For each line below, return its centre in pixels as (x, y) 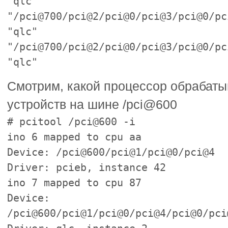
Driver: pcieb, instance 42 (87, 167)
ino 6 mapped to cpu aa (75, 137)
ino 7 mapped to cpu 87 (75, 182)
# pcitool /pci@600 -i (72, 121)
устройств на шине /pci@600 (92, 104)
